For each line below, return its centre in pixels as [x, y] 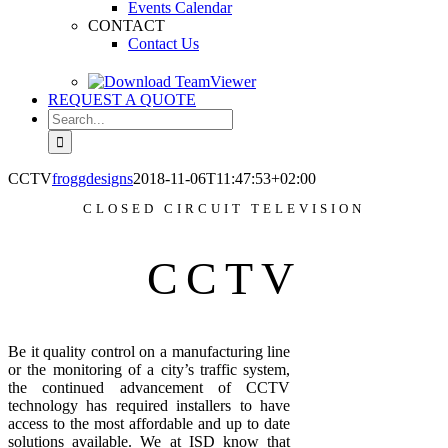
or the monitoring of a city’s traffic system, [149, 370]
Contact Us [163, 43]
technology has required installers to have [149, 406]
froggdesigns [92, 178]
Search [68, 116]
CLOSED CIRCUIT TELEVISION [224, 208]
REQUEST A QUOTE [122, 99]
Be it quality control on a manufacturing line [149, 352]
